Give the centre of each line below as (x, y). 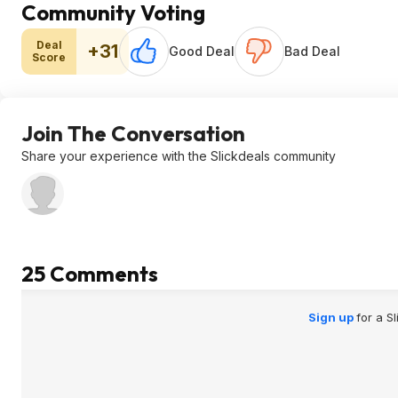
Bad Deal (312, 51)
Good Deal (202, 51)
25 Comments (90, 274)
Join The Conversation (133, 133)
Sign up (332, 317)
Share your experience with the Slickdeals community (179, 156)
